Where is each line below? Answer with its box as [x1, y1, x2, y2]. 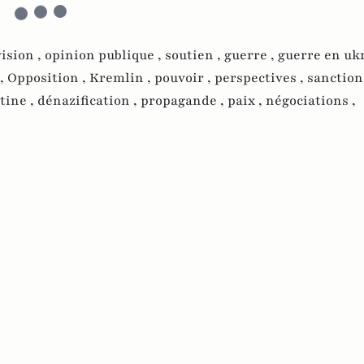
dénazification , [37, 92, 141, 110]
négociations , [266, 92, 356, 110]
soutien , [165, 46, 224, 65]
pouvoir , [154, 69, 214, 88]
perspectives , [214, 69, 307, 88]
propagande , [141, 92, 227, 110]
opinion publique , [45, 46, 165, 65]
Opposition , [7, 69, 89, 88]
